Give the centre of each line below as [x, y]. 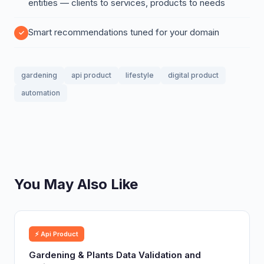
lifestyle [140, 75]
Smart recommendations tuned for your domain [124, 32]
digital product [193, 75]
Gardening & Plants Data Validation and [115, 255]
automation [41, 93]
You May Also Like [76, 184]
